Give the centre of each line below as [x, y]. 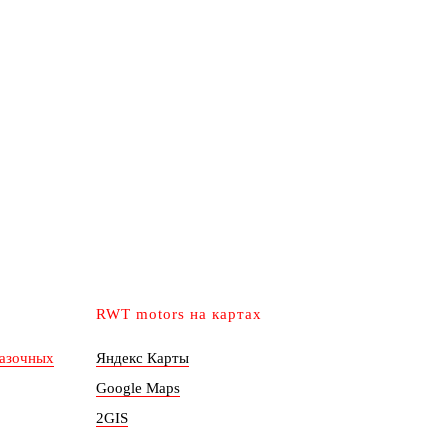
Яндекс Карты [142, 358]
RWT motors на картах [179, 314]
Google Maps [138, 388]
